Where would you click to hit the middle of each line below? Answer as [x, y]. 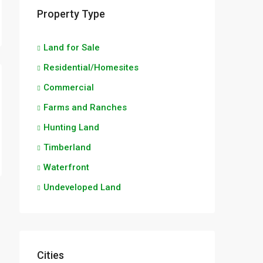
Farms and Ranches [85, 107]
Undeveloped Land [82, 187]
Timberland [67, 147]
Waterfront [66, 167]
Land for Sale [72, 47]
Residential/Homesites [91, 67]
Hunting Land [71, 127]
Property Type [71, 14]
